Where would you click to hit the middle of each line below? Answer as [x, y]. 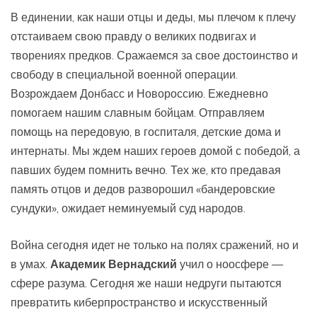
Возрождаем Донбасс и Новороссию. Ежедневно [139, 93]
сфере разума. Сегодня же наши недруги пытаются [146, 283]
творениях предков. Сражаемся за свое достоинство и [154, 55]
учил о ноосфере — [230, 264]
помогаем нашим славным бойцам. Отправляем [138, 112]
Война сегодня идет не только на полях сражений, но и [155, 244]
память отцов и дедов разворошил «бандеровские [143, 189]
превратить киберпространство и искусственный [139, 302]
